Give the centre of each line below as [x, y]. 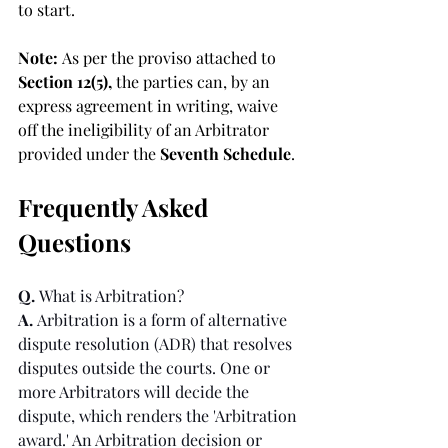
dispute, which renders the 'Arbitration [159, 415]
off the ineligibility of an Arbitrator [145, 129]
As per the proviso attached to [171, 57]
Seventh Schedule [225, 153]
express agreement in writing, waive [150, 105]
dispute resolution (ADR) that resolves [157, 343]
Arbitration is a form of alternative [164, 319]
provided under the [89, 153]
